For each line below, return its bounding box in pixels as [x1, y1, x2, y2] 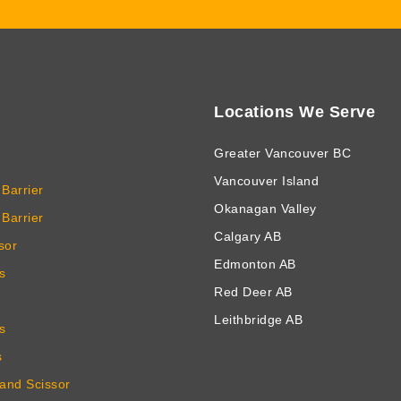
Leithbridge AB [214, 311, 303, 327]
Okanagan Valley [214, 200, 317, 216]
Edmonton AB [214, 256, 296, 271]
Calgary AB [214, 228, 281, 243]
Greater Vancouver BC [214, 145, 351, 160]
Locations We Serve [214, 102, 375, 121]
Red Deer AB [214, 284, 293, 299]
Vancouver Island [214, 173, 319, 188]
